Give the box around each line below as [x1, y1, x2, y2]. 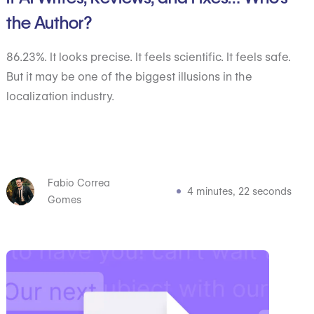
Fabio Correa [47, 177, 110, 189]
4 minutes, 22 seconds [186, 186, 292, 197]
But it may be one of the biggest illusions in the [6, 70, 253, 83]
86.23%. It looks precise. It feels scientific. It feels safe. [6, 50, 292, 64]
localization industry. [6, 90, 115, 103]
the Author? [6, 13, 93, 33]
